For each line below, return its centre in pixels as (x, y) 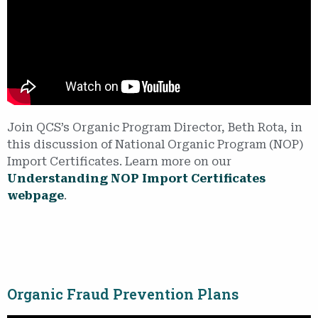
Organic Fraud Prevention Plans (123, 294)
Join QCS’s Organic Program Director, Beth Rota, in (155, 127)
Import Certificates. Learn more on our (119, 161)
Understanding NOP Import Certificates (136, 178)
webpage (35, 195)
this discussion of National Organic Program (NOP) (155, 144)
